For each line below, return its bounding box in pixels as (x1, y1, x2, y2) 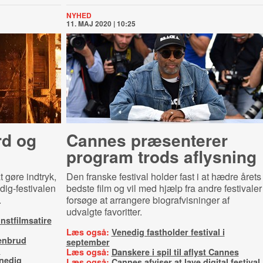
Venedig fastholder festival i (111, 226, 225, 238)
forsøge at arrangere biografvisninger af (66, 193, 230, 207)
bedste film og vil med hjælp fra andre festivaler (66, 181, 262, 195)
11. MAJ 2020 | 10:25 (66, 18, 136, 29)
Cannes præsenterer (66, 128, 228, 152)
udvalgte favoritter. (66, 205, 142, 218)
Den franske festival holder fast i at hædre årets (66, 170, 261, 183)
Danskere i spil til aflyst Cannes (111, 246, 239, 258)
